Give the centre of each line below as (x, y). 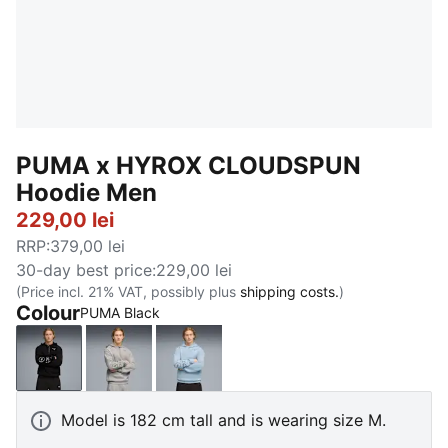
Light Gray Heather (189, 368)
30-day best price (84, 270)
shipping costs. (289, 291)
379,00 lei (87, 246)
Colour (48, 313)
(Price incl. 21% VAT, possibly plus (128, 291)
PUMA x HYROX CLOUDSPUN (188, 165)
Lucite (210, 368)
